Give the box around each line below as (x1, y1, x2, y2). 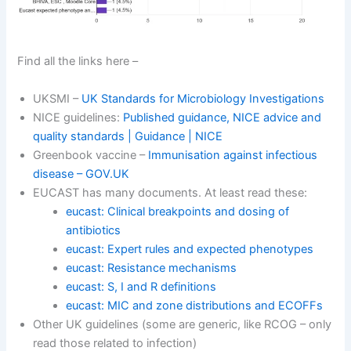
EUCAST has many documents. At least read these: (33, 185, 308, 200)
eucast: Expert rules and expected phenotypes (66, 241, 314, 256)
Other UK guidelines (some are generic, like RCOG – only (33, 317, 332, 331)
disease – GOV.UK (33, 166, 130, 181)
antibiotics (66, 223, 121, 237)
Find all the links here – (17, 54, 139, 69)
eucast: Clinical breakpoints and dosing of (66, 204, 290, 219)
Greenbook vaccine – (33, 147, 149, 162)
